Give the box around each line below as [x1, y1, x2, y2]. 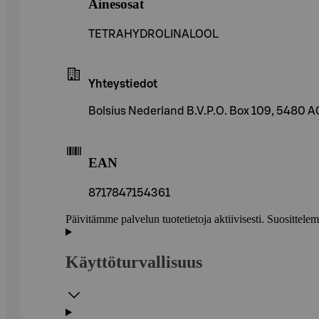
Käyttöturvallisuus [66, 253, 202, 272]
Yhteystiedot [88, 78, 157, 90]
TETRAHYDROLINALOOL [88, 28, 219, 40]
